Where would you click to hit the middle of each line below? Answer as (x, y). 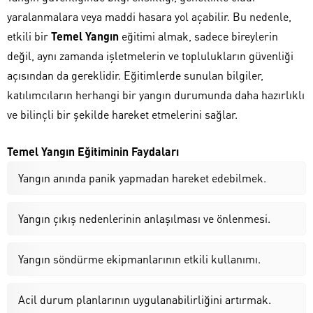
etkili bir (29, 36)
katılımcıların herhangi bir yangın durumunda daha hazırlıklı (156, 94)
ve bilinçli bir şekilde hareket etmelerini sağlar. (122, 114)
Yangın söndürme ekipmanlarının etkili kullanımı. (139, 259)
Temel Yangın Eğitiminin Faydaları (93, 151)
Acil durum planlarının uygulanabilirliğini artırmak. (145, 299)
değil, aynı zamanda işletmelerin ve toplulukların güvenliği (150, 55)
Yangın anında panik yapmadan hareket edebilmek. (142, 177)
